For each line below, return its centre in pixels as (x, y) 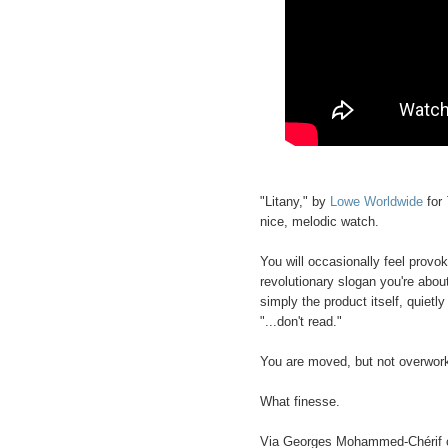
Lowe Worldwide (376, 201)
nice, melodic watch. (319, 221)
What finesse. (299, 401)
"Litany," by (294, 201)
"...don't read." (300, 321)
